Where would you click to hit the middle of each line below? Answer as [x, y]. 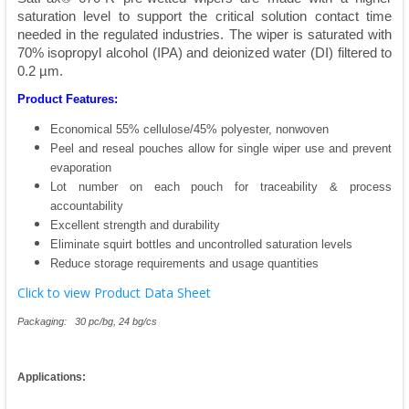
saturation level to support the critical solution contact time [204, 17]
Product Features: [67, 100]
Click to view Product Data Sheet [114, 293]
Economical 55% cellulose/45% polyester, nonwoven [189, 130]
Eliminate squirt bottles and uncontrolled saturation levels [201, 245]
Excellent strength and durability [135, 225]
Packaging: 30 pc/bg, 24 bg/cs [87, 322]
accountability [86, 206]
